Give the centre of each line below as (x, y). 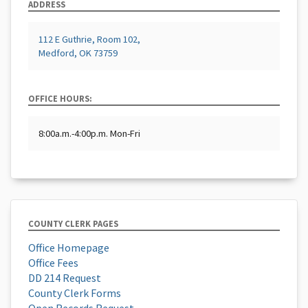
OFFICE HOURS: (60, 98)
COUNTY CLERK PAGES (73, 223)
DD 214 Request (65, 277)
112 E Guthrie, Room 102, (89, 39)
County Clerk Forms (75, 293)
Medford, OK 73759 (78, 53)
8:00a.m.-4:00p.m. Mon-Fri (89, 133)
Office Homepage (69, 247)
